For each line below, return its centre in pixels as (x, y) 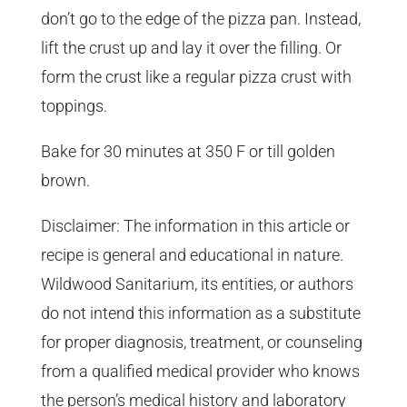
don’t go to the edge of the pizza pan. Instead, (200, 19)
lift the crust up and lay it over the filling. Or (191, 48)
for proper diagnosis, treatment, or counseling (201, 342)
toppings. (74, 106)
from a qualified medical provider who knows (200, 372)
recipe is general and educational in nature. (192, 255)
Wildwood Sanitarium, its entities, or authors (197, 284)
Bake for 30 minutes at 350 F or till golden (188, 152)
